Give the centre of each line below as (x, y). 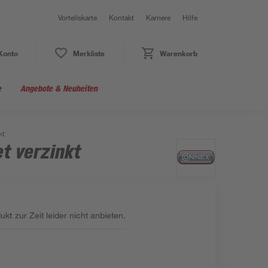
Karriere (158, 17)
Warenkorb (178, 53)
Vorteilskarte (77, 17)
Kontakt (121, 17)
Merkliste (89, 53)
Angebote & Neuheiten (59, 88)
